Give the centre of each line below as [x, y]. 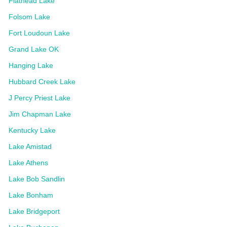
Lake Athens [28, 163]
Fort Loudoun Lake [39, 33]
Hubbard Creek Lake [42, 82]
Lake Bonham [31, 195]
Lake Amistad [30, 146]
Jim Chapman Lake [40, 114]
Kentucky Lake [32, 130]
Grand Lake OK [34, 49]
